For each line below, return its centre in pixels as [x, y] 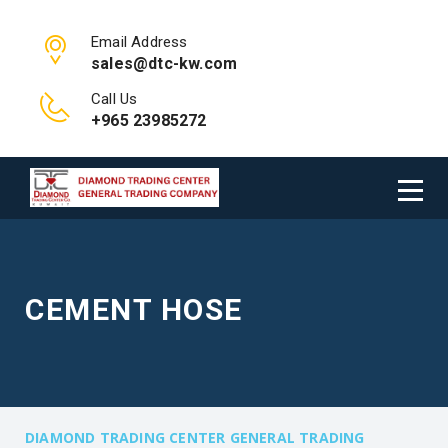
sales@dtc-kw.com [164, 63]
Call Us [114, 99]
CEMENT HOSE [134, 309]
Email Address [139, 42]
